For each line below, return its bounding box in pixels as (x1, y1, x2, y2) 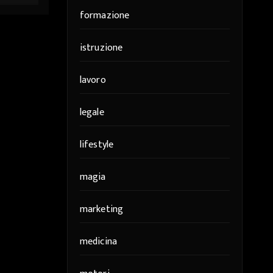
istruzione (79, 40, 123, 56)
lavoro (79, 72, 106, 88)
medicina (79, 233, 118, 250)
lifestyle (79, 136, 114, 153)
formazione (79, 7, 130, 24)
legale (79, 104, 104, 121)
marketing (79, 201, 124, 218)
